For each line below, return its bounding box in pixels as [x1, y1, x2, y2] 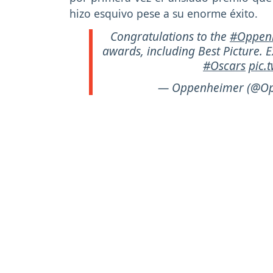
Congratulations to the [110, 27, 230, 44]
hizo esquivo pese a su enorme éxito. [69, 5, 258, 21]
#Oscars [203, 57, 246, 74]
